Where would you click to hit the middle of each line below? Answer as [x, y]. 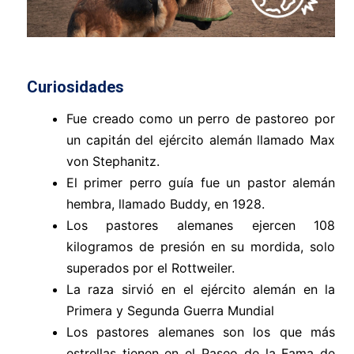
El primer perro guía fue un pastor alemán [201, 182]
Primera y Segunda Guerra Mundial [170, 310]
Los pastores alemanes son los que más [201, 331]
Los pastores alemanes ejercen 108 [201, 225]
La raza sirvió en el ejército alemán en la [201, 289]
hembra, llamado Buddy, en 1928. [165, 203]
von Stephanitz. [113, 161]
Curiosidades [75, 87]
